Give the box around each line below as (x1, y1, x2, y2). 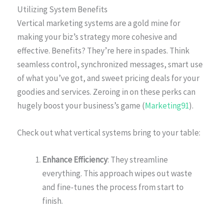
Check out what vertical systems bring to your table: (17, 127, 200, 138)
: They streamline (108, 154, 168, 165)
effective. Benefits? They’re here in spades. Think (17, 45, 190, 56)
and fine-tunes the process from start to (42, 182, 184, 193)
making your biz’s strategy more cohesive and (17, 31, 177, 43)
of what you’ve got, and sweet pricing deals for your (17, 73, 199, 84)
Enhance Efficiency (42, 154, 108, 165)
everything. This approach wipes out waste (42, 168, 192, 179)
